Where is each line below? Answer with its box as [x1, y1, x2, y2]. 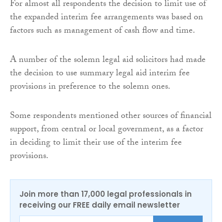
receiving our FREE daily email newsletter [19, 200, 180, 211]
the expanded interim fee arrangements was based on [10, 10, 203, 26]
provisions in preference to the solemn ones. [10, 80, 170, 96]
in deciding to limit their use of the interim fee [10, 136, 182, 152]
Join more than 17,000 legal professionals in [19, 189, 192, 200]
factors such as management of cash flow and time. [10, 24, 195, 40]
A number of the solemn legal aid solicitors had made [10, 53, 206, 69]
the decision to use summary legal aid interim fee [10, 66, 190, 82]
